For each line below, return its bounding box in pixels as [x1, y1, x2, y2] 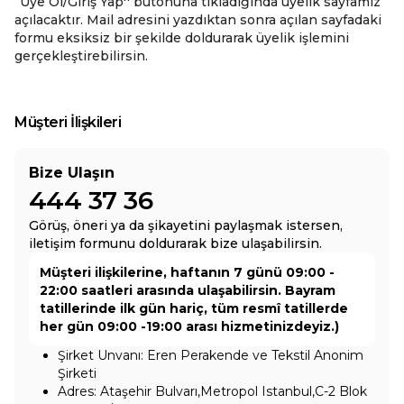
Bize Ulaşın [29, 164, 115, 181]
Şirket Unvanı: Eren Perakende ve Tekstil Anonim [58, 347, 363, 363]
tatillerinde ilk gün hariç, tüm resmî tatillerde [40, 300, 348, 317]
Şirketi [58, 365, 96, 381]
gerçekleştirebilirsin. [14, 48, 148, 64]
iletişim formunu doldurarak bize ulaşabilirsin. [29, 235, 322, 252]
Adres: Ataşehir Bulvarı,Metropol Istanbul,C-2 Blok [58, 383, 367, 399]
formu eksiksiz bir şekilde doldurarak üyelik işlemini [14, 30, 349, 46]
